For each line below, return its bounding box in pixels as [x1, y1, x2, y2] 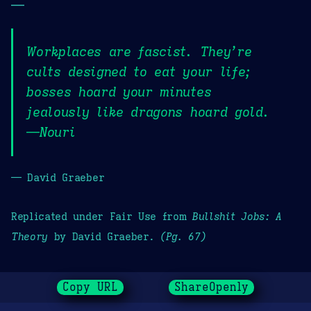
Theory [11, 229, 49, 243]
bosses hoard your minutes [26, 83, 212, 101]
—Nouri [26, 124, 76, 141]
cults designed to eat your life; [26, 63, 251, 81]
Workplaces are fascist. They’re [26, 43, 252, 60]
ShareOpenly [174, 280, 249, 295]
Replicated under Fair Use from [11, 209, 193, 223]
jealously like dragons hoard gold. [26, 103, 269, 121]
